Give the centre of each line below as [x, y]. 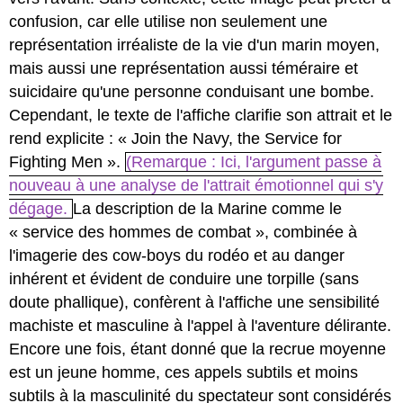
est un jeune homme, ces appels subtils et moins [184, 373]
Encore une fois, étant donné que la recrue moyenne [198, 349]
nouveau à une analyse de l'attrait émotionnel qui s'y [197, 186]
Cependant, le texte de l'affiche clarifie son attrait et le [201, 116]
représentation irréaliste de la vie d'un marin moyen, [195, 45]
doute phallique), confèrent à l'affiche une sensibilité [195, 303]
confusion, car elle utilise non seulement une [169, 22]
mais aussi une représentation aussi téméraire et [184, 69]
